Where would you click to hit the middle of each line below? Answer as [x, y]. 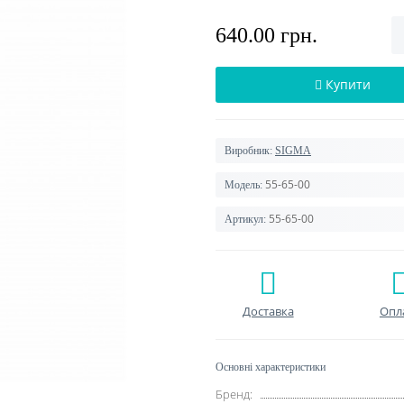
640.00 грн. [266, 35]
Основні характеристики [271, 367]
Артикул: [245, 219]
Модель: [243, 185]
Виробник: [248, 151]
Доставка [268, 311]
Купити [348, 84]
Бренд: [234, 394]
